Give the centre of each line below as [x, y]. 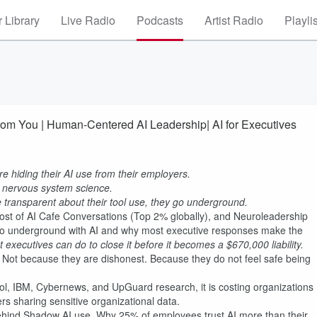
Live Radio [88, 20]
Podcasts [160, 20]
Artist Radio [234, 20]
